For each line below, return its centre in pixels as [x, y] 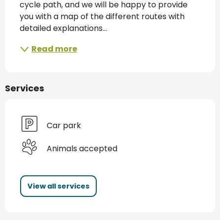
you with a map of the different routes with [102, 17]
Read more [54, 49]
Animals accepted [82, 148]
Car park [64, 125]
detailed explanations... [63, 28]
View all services [58, 186]
